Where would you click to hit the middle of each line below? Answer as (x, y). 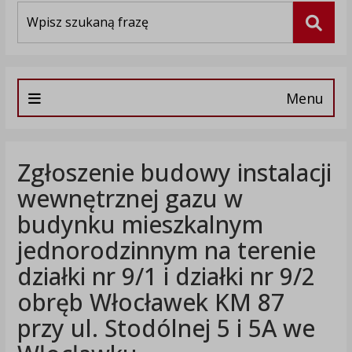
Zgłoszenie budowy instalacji (174, 173)
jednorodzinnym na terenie (166, 251)
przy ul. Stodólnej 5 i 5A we (166, 328)
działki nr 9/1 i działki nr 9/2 (166, 277)
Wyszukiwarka (52, 9)
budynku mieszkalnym (140, 225)
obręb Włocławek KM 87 (150, 302)
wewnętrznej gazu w (130, 199)
